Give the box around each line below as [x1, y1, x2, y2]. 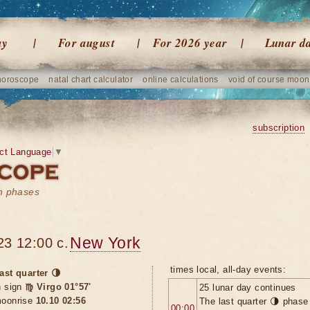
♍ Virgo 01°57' [25, 282, 91, 292]
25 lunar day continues [199, 282, 296, 293]
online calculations [143, 75, 219, 84]
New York [70, 234, 141, 252]
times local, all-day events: [170, 264, 286, 275]
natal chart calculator [48, 75, 134, 84]
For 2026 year [153, 35, 228, 51]
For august [58, 35, 115, 51]
